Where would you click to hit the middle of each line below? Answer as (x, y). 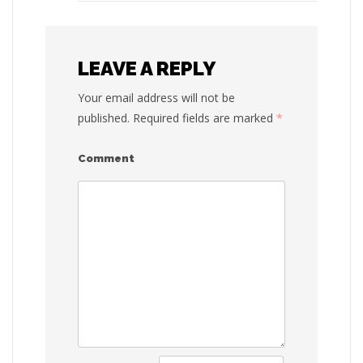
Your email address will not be (156, 97)
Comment (106, 158)
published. (104, 117)
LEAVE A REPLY (147, 68)
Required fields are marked (203, 117)
